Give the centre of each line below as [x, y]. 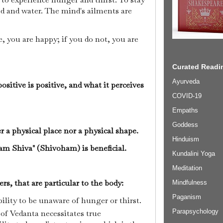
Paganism [187, 197]
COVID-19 [187, 96]
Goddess [185, 124]
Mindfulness [190, 182]
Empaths [185, 110]
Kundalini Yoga [194, 153]
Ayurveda [186, 81]
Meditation [187, 168]
